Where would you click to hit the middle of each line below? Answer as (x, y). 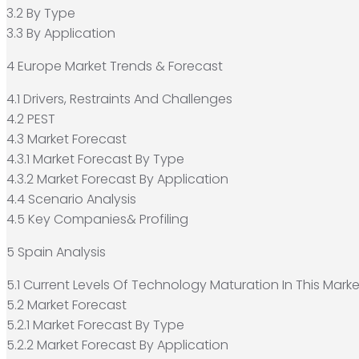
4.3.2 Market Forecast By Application (117, 179)
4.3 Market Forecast (67, 139)
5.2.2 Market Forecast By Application (117, 345)
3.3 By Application (61, 33)
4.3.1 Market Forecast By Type (95, 159)
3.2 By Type (41, 13)
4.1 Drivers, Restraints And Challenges (119, 99)
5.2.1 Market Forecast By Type (95, 325)
